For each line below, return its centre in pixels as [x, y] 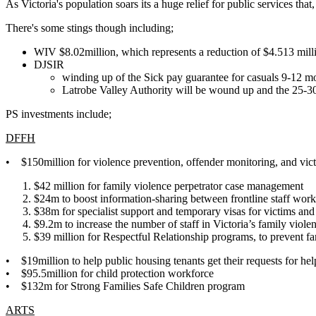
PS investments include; [59, 114]
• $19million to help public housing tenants [107, 260]
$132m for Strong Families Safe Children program [133, 286]
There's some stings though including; [90, 28]
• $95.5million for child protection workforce [110, 273]
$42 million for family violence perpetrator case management [169, 186]
